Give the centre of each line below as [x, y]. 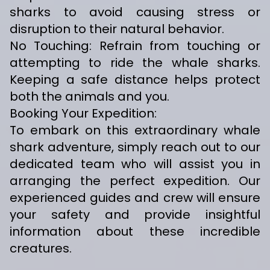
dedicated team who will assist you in [135, 164]
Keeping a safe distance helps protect [135, 80]
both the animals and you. [89, 97]
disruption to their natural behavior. [117, 29]
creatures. [41, 249]
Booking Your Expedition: [83, 114]
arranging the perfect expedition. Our [135, 181]
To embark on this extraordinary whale [135, 130]
